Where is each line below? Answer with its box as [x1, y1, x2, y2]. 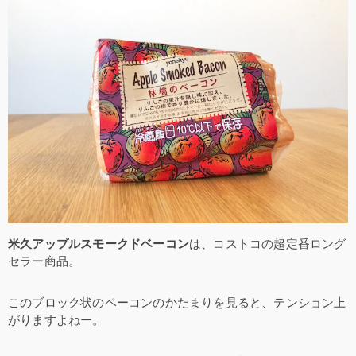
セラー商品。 [8, 253, 81, 268]
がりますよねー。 [8, 312, 105, 327]
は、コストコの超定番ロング [189, 236, 346, 250]
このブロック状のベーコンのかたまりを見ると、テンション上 [8, 295, 346, 309]
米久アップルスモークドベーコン [8, 236, 189, 250]
